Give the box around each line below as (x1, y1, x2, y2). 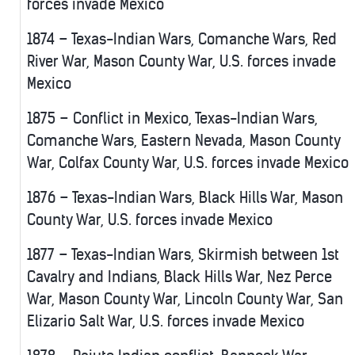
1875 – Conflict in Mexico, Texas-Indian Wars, (27, 109, 318, 128)
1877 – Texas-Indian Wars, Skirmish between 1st (27, 246, 339, 265)
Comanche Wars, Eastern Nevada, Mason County (27, 132, 341, 151)
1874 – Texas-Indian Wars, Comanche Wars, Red (27, 30, 337, 49)
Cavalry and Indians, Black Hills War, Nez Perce (27, 268, 332, 287)
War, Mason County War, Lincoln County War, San (27, 290, 343, 309)
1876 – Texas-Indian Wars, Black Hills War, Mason (27, 189, 343, 208)
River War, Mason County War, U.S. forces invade (27, 52, 336, 71)
